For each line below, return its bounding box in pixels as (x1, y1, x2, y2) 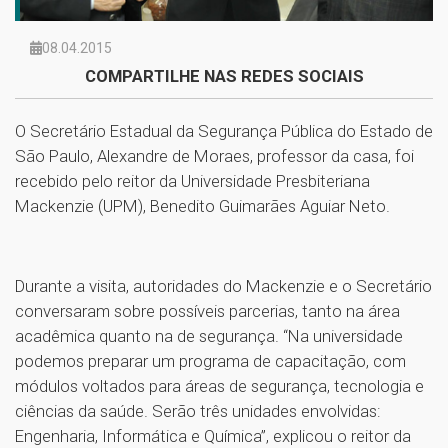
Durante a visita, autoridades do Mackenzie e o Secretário (15, 275, 432, 296)
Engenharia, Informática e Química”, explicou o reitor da (15, 425, 411, 446)
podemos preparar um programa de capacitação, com (15, 350, 406, 371)
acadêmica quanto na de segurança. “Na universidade (15, 325, 403, 346)
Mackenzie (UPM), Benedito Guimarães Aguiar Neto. (15, 195, 390, 216)
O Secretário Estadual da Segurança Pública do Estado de (15, 120, 433, 141)
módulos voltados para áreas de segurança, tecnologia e (15, 375, 424, 396)
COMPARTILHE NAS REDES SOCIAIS (84, 65, 364, 86)
